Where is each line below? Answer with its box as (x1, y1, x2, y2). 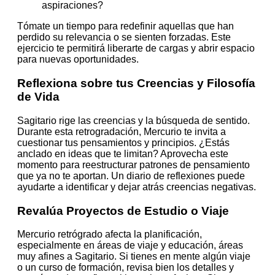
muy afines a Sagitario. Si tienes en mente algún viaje (17, 251, 250, 262)
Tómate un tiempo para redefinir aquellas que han (17, 21, 234, 32)
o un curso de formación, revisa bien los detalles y (17, 262, 234, 273)
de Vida (17, 90, 60, 104)
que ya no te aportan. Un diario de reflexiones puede (17, 170, 245, 181)
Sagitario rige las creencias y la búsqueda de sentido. (17, 115, 250, 126)
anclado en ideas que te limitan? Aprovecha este (17, 148, 228, 159)
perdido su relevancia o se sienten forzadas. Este (17, 32, 231, 43)
